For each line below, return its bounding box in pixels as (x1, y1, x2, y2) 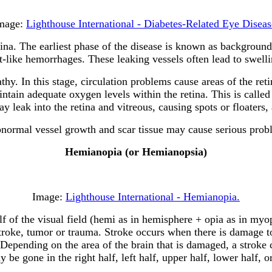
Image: (32, 190, 66, 203)
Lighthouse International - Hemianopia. (66, 190, 240, 203)
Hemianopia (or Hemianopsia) (65, 145, 207, 158)
